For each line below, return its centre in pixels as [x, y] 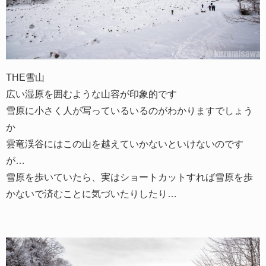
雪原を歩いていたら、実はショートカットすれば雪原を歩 [129, 177]
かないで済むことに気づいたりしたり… [91, 193]
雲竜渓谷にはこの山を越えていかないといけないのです [125, 143]
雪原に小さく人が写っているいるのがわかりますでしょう [129, 110]
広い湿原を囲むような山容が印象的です [91, 94]
